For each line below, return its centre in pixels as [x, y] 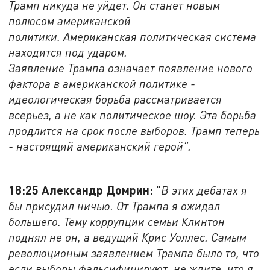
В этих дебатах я [204, 190]
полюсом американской [70, 21]
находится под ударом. [68, 52]
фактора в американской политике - [102, 84]
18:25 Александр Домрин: [83, 190]
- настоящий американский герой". [100, 146]
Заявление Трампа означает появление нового [131, 68]
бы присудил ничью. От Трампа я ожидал [115, 206]
